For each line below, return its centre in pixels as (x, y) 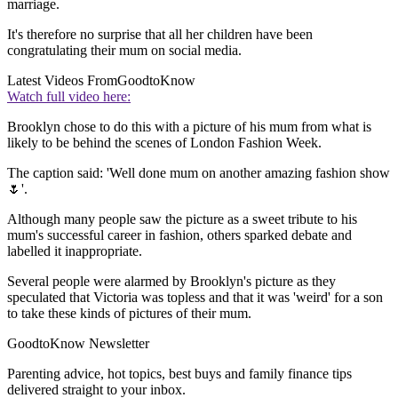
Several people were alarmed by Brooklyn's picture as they (171, 282)
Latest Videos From (62, 81)
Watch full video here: (69, 97)
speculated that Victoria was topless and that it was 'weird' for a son (195, 298)
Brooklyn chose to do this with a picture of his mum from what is (189, 127)
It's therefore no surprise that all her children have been (160, 35)
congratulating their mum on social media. (124, 51)
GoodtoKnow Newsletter (78, 344)
